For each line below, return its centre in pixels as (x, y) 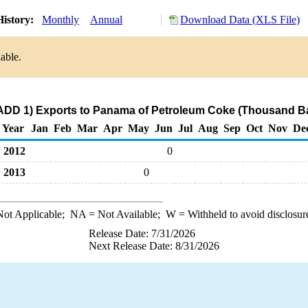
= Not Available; (125, 214)
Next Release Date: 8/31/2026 (154, 246)
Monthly (60, 20)
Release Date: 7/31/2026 (142, 233)
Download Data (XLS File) (240, 20)
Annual (106, 20)
